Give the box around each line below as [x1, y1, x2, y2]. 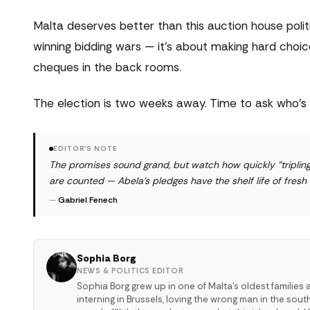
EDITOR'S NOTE [53, 144, 118, 154]
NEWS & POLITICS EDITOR [77, 266, 183, 276]
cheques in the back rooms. [33, 59, 181, 75]
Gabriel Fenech [58, 194, 118, 206]
